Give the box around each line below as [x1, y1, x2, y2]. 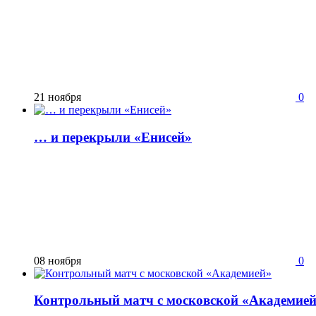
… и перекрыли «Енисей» [34, 129, 192, 145]
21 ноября [34, 91, 81, 104]
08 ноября [34, 254, 81, 267]
